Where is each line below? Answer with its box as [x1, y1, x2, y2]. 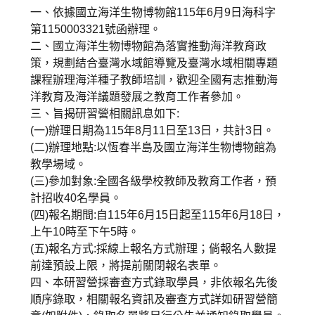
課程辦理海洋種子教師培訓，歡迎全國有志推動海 [30, 73, 278, 86]
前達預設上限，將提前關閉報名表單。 [30, 259, 221, 271]
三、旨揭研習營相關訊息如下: [30, 107, 179, 120]
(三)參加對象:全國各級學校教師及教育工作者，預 [30, 174, 276, 187]
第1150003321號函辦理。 [30, 22, 161, 35]
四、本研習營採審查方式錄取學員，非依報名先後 [30, 276, 278, 288]
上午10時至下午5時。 [30, 225, 139, 238]
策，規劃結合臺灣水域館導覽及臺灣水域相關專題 [30, 56, 278, 69]
